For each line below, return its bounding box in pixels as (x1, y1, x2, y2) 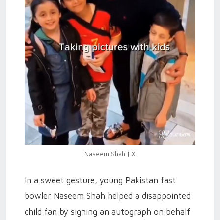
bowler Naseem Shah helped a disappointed (25, 191, 191, 201)
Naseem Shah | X (84, 149, 136, 158)
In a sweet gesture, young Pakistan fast (25, 175, 176, 185)
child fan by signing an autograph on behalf (25, 206, 190, 217)
